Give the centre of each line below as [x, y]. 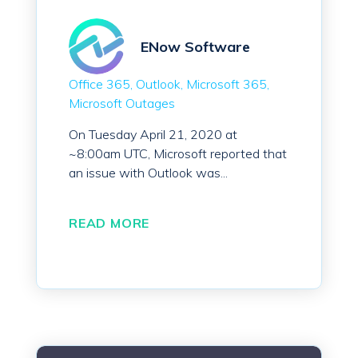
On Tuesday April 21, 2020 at [153, 135]
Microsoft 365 [227, 84]
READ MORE [109, 223]
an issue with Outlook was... [148, 173]
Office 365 [99, 84]
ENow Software [195, 46]
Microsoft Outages [122, 103]
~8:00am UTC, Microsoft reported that [178, 154]
